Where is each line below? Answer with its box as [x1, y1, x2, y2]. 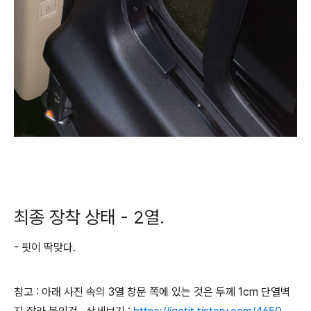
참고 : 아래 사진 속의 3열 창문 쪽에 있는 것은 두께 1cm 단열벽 [14, 285, 290, 299]
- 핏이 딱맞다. [14, 241, 78, 254]
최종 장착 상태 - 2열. [14, 206, 174, 228]
